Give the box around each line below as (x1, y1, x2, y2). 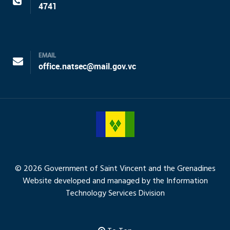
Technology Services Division (65, 187, 165, 201)
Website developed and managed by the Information (22, 175, 208, 188)
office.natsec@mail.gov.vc (39, 62, 136, 72)
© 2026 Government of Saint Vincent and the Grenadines (14, 162, 216, 176)
